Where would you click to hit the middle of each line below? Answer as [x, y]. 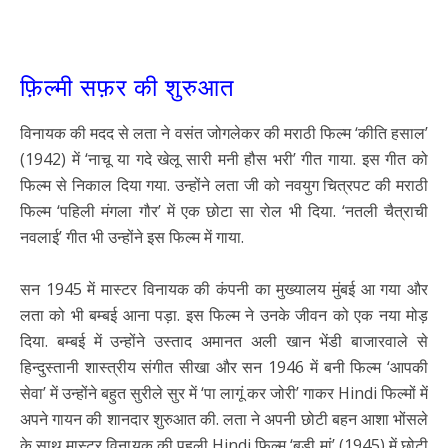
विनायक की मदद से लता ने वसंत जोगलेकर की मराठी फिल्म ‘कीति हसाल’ [224, 133]
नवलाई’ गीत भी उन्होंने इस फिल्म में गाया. [132, 237]
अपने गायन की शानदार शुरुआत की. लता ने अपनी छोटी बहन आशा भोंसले [224, 419]
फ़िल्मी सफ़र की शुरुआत [127, 84]
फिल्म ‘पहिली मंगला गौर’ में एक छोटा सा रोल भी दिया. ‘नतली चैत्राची [224, 211]
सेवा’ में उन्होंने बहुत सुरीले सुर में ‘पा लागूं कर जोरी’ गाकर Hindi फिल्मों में [224, 393]
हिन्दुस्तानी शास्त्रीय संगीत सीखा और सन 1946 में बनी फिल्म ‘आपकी [224, 367]
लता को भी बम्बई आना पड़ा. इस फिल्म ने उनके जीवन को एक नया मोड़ [224, 315]
